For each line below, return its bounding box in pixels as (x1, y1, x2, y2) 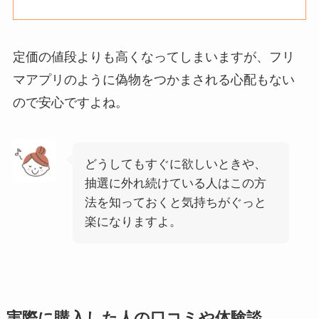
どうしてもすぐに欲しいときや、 (84, 157, 266, 171)
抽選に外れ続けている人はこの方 (84, 176, 266, 190)
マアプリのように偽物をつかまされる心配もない (12, 73, 295, 88)
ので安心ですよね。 (12, 95, 128, 110)
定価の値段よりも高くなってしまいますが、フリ (12, 50, 295, 65)
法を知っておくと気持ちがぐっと (84, 195, 266, 209)
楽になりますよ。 (84, 214, 182, 229)
